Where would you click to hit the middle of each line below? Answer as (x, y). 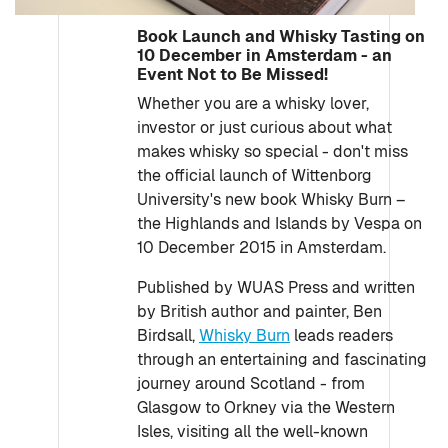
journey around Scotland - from (251, 383)
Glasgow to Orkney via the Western (266, 407)
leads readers (341, 335)
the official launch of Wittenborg (254, 175)
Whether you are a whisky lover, (253, 103)
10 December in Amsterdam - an (264, 55)
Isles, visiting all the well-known (252, 431)
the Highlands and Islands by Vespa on (279, 223)
